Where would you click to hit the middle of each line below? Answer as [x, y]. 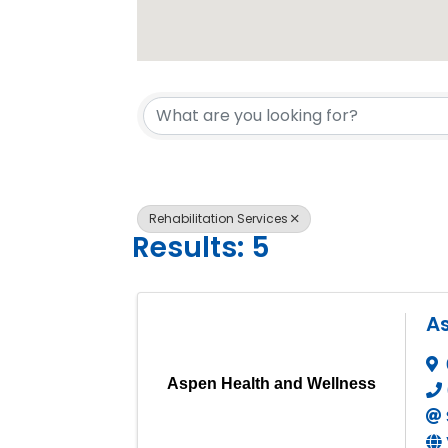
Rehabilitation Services [218, 218]
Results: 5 [201, 248]
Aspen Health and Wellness [271, 384]
